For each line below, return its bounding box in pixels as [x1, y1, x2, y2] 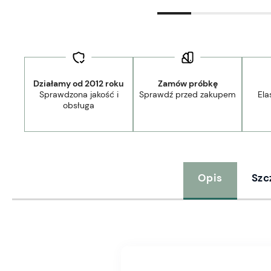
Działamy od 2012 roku [33, 77, 125, 89]
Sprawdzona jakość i [39, 88, 119, 100]
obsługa [63, 99, 95, 111]
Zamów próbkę [157, 77, 218, 89]
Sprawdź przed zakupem [139, 88, 237, 100]
